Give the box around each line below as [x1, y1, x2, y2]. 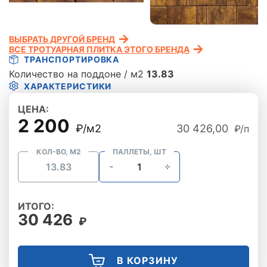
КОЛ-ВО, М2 [36, 147, 81, 156]
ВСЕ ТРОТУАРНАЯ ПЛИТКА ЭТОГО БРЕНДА [9, 44, 190, 54]
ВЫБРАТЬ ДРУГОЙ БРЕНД [9, 34, 115, 44]
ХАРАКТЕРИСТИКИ [24, 80, 112, 91]
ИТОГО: [18, 200, 54, 212]
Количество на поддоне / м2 [9, 67, 147, 80]
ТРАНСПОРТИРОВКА [24, 54, 120, 64]
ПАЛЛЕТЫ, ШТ [113, 147, 166, 156]
